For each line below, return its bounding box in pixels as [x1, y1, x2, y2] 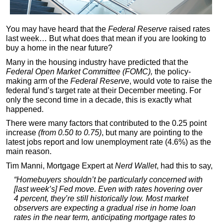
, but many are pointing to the [102, 128, 203, 137]
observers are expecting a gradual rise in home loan [13, 204, 196, 213]
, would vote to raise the [129, 76, 212, 85]
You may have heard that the [6, 25, 108, 34]
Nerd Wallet [115, 161, 157, 170]
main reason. [6, 147, 52, 156]
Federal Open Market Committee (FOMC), [6, 67, 153, 76]
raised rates [167, 25, 210, 34]
